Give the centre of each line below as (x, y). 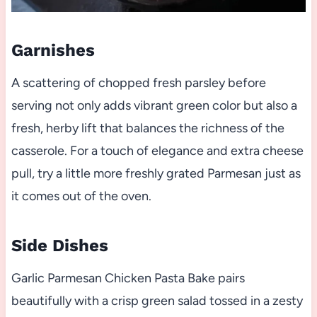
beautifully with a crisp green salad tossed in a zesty (157, 300)
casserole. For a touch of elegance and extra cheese (157, 150)
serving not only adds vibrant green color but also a (154, 105)
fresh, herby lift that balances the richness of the (148, 128)
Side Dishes (59, 245)
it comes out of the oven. (81, 196)
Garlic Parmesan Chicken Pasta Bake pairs (128, 278)
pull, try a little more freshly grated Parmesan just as (156, 173)
